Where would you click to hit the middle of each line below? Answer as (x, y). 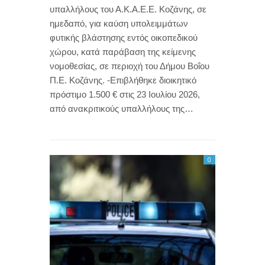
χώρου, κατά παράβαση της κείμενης (123, 51)
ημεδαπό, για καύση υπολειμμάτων (119, 23)
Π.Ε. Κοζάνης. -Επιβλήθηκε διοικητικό (123, 80)
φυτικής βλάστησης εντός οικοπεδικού (124, 37)
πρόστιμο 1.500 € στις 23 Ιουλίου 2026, (125, 94)
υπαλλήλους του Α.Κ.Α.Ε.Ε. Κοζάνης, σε (128, 9)
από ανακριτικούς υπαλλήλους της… (122, 108)
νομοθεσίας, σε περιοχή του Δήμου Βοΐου (130, 66)
